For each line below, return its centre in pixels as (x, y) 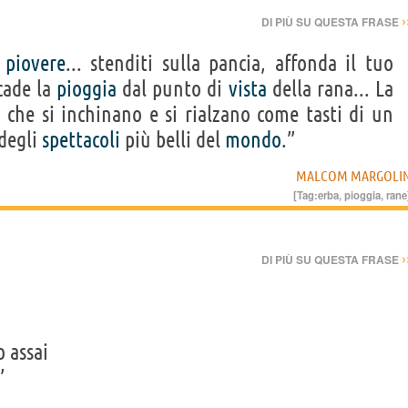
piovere (35, 64)
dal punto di (173, 89)
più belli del (173, 140)
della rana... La (330, 89)
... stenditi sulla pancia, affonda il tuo (229, 64)
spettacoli (81, 140)
